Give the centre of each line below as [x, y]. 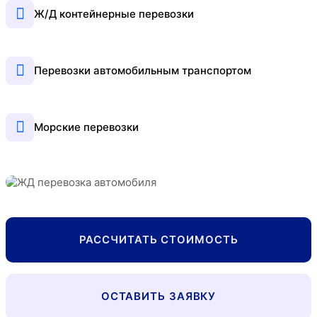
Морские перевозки [86, 127]
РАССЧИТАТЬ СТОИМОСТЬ [158, 239]
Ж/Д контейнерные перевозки [114, 14]
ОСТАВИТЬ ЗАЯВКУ [158, 296]
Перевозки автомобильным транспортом [143, 71]
